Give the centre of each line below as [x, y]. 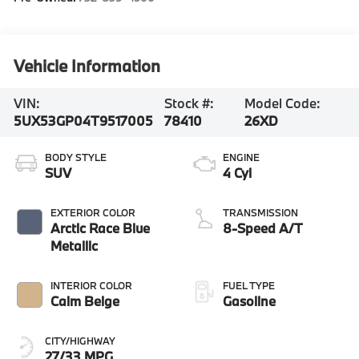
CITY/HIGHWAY [81, 341]
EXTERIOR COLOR [93, 213]
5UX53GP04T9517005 [84, 121]
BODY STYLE [76, 157]
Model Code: [283, 103]
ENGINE [241, 157]
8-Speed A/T [263, 228]
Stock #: [189, 103]
